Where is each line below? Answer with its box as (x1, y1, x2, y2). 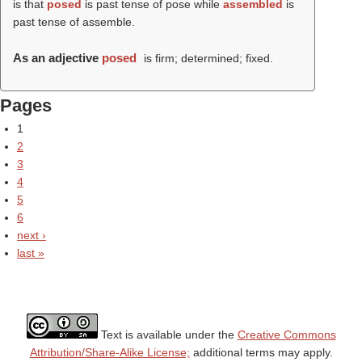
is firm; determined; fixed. (140, 52, 273, 65)
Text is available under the (97, 328, 238, 341)
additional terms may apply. (189, 346, 333, 359)
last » (17, 246, 44, 259)
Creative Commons (237, 328, 336, 341)
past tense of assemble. (13, 15, 135, 28)
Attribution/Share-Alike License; (29, 346, 190, 359)
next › (17, 229, 46, 242)
